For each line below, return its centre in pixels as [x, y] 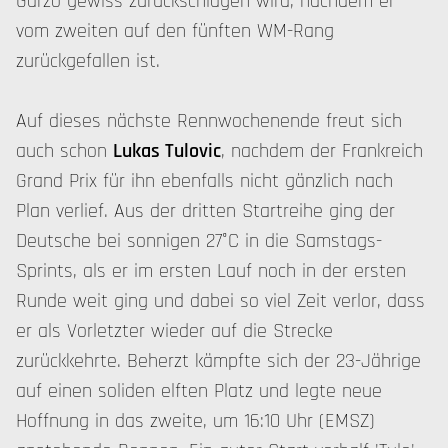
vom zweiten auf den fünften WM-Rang [175, 31]
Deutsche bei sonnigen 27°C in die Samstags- [199, 241]
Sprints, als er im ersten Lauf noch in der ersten [211, 271]
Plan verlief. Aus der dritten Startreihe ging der [205, 211]
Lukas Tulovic [167, 151]
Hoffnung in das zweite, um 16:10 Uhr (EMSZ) [195, 421]
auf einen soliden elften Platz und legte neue [199, 391]
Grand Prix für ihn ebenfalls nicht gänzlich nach [204, 181]
